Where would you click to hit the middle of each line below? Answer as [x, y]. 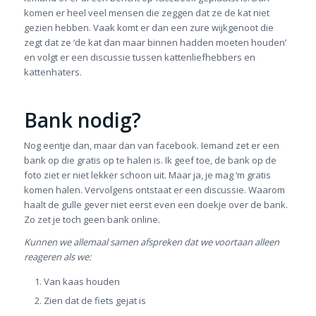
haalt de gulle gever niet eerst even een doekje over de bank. [156, 205]
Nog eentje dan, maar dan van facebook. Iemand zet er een [151, 146]
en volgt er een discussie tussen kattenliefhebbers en [139, 57]
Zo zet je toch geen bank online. [92, 220]
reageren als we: [57, 257]
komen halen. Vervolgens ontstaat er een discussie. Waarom [154, 190]
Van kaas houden [81, 282]
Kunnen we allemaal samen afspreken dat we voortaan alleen [151, 242]
